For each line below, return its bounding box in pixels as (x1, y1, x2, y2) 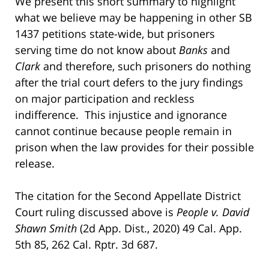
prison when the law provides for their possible (15, 139, 254, 154)
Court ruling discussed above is (15, 204, 177, 219)
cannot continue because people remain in (15, 123, 232, 138)
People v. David (177, 204, 249, 219)
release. (15, 156, 55, 171)
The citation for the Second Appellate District (15, 188, 241, 203)
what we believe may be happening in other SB (15, 10, 252, 25)
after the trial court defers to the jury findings (15, 74, 243, 89)
